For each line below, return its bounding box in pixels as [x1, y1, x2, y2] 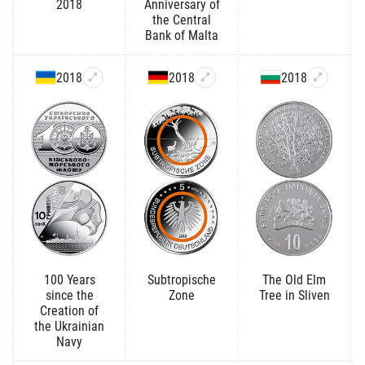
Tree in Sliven [258, 287, 330, 303]
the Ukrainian [34, 318, 104, 334]
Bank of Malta [145, 27, 218, 43]
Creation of [40, 302, 99, 319]
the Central [152, 11, 211, 28]
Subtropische [147, 271, 216, 288]
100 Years [43, 271, 95, 288]
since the [45, 287, 94, 303]
